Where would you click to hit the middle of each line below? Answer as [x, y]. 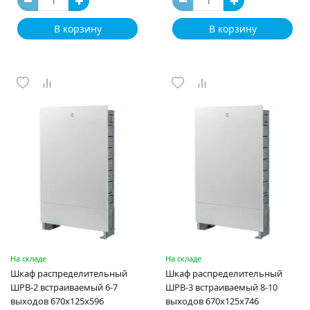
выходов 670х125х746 [212, 301]
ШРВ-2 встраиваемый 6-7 [64, 287]
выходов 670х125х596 [57, 301]
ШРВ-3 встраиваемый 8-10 [221, 287]
